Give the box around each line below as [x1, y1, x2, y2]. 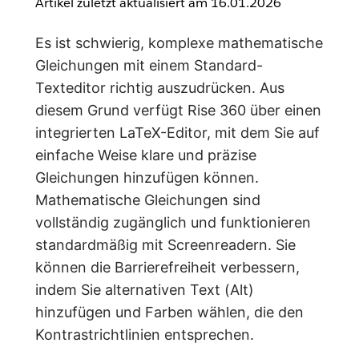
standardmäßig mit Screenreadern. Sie [35, 236, 296, 253]
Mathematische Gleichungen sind [35, 192, 260, 208]
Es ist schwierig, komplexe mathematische [35, 34, 323, 51]
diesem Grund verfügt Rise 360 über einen [35, 102, 321, 119]
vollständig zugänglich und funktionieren [35, 214, 311, 231]
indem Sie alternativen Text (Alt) [35, 281, 254, 298]
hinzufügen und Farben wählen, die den [35, 304, 304, 321]
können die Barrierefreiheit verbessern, [35, 259, 300, 276]
